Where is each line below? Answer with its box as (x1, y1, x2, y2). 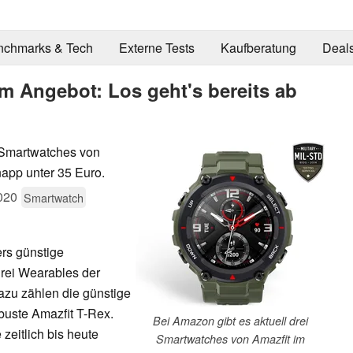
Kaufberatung (220, 39, 296, 58)
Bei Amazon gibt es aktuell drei (152, 312, 308, 329)
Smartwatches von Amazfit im (155, 330, 305, 347)
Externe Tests (118, 39, 195, 58)
